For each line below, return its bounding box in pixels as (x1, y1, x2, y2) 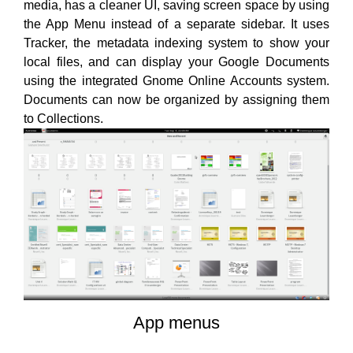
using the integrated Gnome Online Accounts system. (24, 74, 329, 87)
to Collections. (24, 112, 103, 125)
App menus (133, 313, 220, 333)
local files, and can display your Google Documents (24, 55, 329, 69)
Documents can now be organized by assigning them (24, 93, 329, 106)
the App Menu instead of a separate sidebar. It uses (24, 17, 329, 31)
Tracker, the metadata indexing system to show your (24, 36, 329, 50)
